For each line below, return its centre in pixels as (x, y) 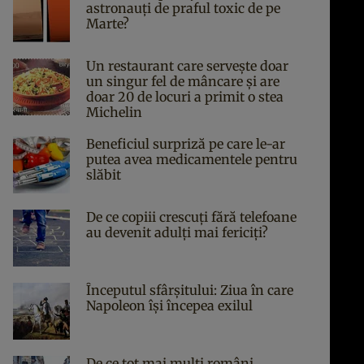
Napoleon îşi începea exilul (169, 305)
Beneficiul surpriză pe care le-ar (186, 144)
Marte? (108, 24)
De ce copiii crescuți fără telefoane (191, 217)
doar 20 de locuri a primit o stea (185, 97)
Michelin (114, 112)
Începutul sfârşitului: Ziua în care (190, 290)
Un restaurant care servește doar (187, 66)
